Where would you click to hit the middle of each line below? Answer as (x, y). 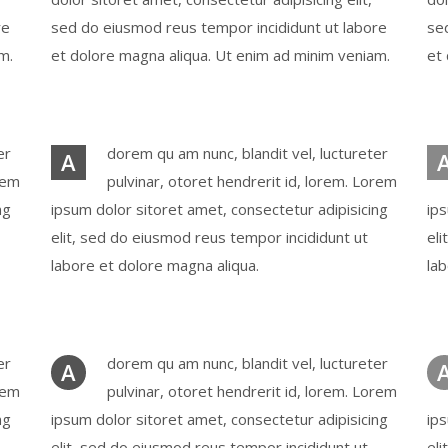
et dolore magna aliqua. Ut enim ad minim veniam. (220, 55)
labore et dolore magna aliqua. (154, 265)
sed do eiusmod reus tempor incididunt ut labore (218, 27)
